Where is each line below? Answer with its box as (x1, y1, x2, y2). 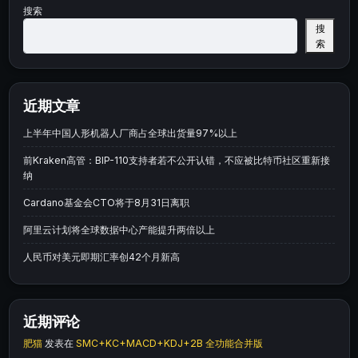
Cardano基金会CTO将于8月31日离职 (23, 196, 189, 209)
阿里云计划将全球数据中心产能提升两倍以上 (23, 223, 215, 236)
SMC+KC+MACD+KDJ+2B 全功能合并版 (76, 337, 263, 350)
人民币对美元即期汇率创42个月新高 (23, 250, 180, 263)
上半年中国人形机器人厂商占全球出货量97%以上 (23, 126, 237, 139)
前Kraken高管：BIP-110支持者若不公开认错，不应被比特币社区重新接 (23, 153, 330, 166)
